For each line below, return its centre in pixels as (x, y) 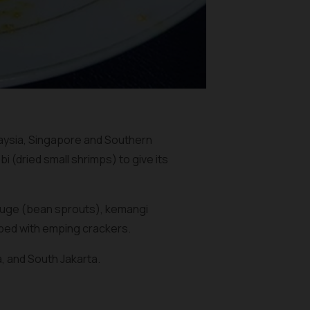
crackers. (106, 228)
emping (61, 228)
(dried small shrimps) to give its (89, 159)
